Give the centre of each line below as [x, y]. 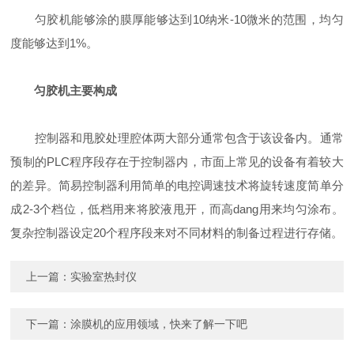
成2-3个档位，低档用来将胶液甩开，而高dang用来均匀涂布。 [177, 209]
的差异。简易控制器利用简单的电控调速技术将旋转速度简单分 [177, 185]
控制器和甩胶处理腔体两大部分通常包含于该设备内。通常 [177, 138]
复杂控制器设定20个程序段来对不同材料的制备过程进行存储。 [177, 233]
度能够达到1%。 [55, 43]
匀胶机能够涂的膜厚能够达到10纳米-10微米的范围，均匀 [177, 19]
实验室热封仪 [104, 277]
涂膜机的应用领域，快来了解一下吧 [159, 324]
